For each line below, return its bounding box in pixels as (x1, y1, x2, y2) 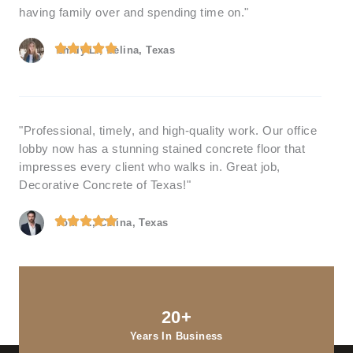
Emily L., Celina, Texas (56, 43, 176, 56)
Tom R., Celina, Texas (56, 216, 169, 229)
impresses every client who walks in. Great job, (19, 160, 281, 173)
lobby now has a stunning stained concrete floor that (19, 142, 305, 155)
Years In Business (130, 329, 223, 342)
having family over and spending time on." (19, 6, 249, 19)
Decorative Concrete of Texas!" (19, 178, 191, 191)
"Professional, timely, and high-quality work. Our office (19, 124, 317, 137)
